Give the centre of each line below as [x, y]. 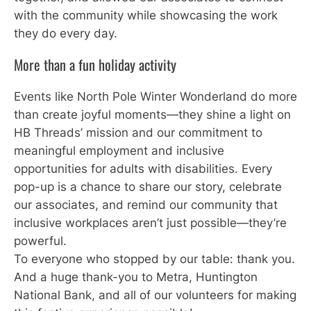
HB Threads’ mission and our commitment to [138, 132]
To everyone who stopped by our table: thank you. [154, 259]
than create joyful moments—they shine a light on [152, 114]
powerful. [40, 241]
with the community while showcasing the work [146, 15]
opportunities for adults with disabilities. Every [143, 168]
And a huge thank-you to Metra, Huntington [136, 277]
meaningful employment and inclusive [119, 150]
